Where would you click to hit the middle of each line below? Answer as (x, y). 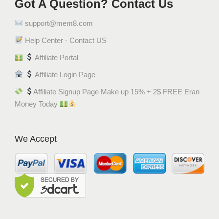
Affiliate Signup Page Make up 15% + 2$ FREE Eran (117, 91)
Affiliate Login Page (65, 74)
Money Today (37, 104)
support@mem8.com (58, 23)
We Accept (36, 139)
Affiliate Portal (56, 57)
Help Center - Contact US (65, 40)
